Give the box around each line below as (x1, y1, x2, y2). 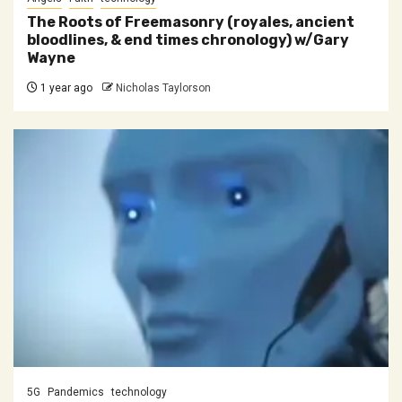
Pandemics (48, 385, 104, 398)
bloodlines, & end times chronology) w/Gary (27, 31, 349, 48)
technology (111, 385, 167, 398)
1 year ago (38, 81, 92, 94)
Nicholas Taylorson (116, 81, 211, 94)
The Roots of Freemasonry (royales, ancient (27, 13, 354, 31)
